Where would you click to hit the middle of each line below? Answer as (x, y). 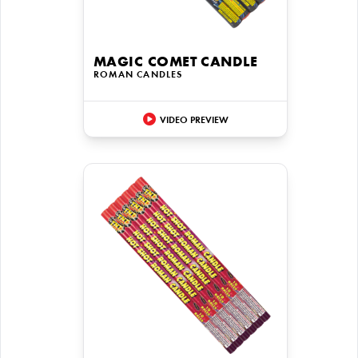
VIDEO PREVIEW (194, 120)
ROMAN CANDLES (138, 75)
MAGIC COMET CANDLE (176, 63)
